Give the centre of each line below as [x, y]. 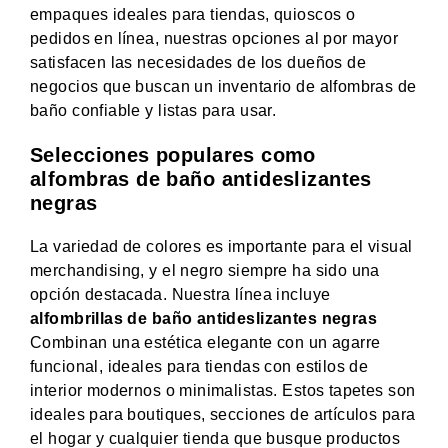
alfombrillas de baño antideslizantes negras [204, 318]
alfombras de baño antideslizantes [201, 178]
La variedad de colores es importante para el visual [221, 246]
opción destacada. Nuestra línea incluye [180, 294]
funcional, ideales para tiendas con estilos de [199, 366]
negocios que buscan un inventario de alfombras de [223, 86]
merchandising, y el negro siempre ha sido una [205, 270]
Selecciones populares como [173, 154]
